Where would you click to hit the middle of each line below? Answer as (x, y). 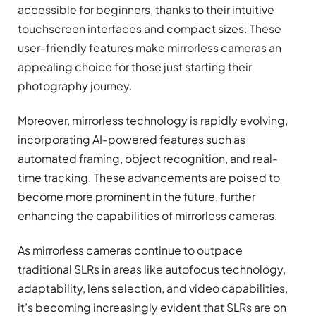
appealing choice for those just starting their (135, 66)
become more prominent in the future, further (136, 197)
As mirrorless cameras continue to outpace (130, 250)
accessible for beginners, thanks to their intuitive (146, 9)
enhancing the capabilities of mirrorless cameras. (148, 216)
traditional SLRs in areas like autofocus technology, (152, 269)
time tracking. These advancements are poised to (149, 178)
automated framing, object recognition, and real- (148, 159)
